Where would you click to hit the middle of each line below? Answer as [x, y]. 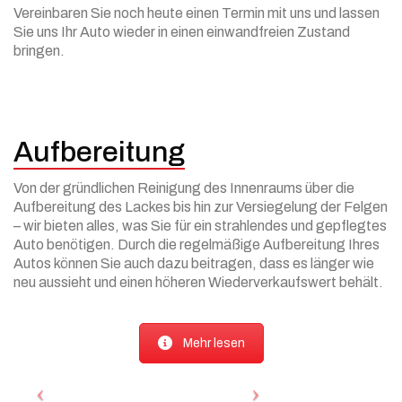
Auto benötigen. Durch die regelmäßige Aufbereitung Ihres [197, 244]
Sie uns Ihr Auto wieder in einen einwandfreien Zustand [182, 32]
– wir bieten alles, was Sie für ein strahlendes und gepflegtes [200, 225]
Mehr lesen [214, 343]
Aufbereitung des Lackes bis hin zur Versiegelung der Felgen [201, 206]
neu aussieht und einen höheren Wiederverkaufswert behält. [198, 282]
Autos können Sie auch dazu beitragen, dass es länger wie [194, 263]
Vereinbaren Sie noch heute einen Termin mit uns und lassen [197, 13]
